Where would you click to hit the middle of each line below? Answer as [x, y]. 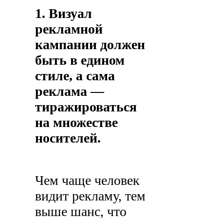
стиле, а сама [75, 75]
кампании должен [90, 44]
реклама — [70, 91]
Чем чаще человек [88, 180]
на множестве [77, 122]
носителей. [68, 138]
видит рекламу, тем [91, 196]
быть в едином [80, 60]
